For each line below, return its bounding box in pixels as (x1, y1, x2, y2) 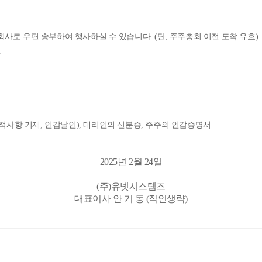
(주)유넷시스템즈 (96, 181, 166, 191)
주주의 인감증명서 (145, 120, 211, 129)
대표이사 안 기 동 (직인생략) (74, 194, 188, 204)
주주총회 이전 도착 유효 (169, 32, 256, 41)
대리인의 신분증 (83, 120, 142, 129)
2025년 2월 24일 (99, 157, 163, 167)
